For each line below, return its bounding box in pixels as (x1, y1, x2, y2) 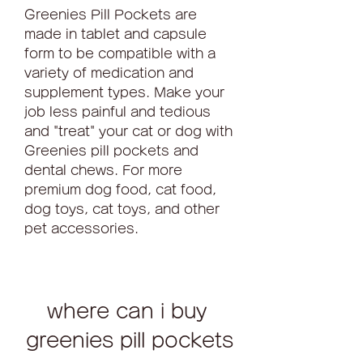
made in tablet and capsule (24, 28, 207, 41)
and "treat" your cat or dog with (24, 125, 233, 138)
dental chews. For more (24, 164, 182, 177)
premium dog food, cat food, (24, 183, 216, 196)
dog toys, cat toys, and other (24, 203, 220, 216)
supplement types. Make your (24, 86, 224, 99)
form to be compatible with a (24, 47, 216, 60)
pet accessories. (24, 222, 139, 235)
